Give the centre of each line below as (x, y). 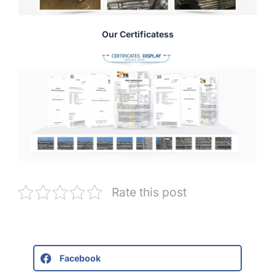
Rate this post (149, 192)
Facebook (80, 258)
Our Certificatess (137, 34)
